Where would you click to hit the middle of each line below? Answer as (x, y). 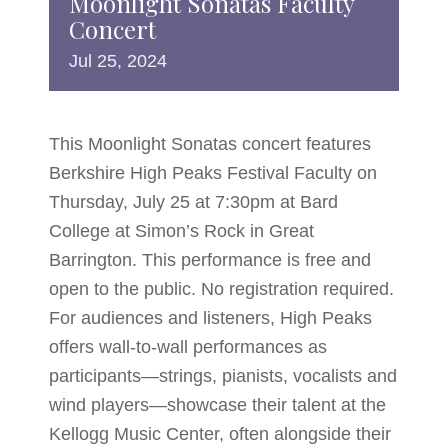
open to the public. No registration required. (221, 288)
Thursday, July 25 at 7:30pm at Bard (193, 201)
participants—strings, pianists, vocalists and (222, 375)
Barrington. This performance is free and (209, 259)
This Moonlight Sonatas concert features (209, 143)
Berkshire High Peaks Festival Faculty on (212, 172)
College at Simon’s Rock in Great (181, 230)
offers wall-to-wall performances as (187, 346)
